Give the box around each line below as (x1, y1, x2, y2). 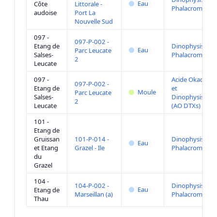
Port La (74, 8, 95, 17)
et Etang (33, 143, 58, 153)
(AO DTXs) (171, 101, 201, 110)
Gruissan (33, 135, 60, 144)
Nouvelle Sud (74, 17, 113, 26)
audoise (33, 8, 57, 17)
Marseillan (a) (74, 190, 113, 199)
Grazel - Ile (74, 143, 105, 153)
